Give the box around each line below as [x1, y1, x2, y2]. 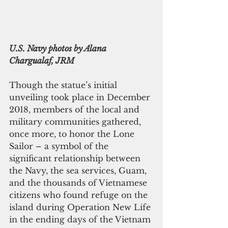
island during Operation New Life [9, 202, 153, 212]
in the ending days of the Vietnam [9, 214, 153, 224]
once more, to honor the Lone [9, 128, 137, 139]
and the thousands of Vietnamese [9, 177, 150, 188]
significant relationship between [9, 153, 143, 163]
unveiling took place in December [9, 92, 153, 102]
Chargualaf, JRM [9, 55, 74, 66]
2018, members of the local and [9, 104, 142, 115]
